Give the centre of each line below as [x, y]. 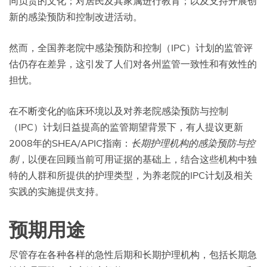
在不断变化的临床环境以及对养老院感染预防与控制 [119, 111]
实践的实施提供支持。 [57, 192]
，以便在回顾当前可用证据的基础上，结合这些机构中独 [138, 159]
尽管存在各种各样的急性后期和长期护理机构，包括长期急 [133, 255]
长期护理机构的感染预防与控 [193, 143]
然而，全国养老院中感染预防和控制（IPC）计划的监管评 [131, 48]
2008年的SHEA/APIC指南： [70, 143]
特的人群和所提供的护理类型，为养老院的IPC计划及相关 [131, 176]
